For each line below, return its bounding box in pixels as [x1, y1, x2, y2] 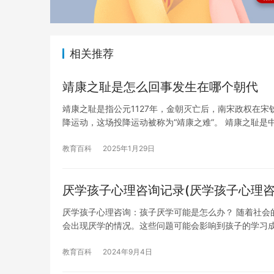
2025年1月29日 [103, 143, 155, 153]
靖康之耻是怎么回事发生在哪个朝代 [62, 79, 258, 94]
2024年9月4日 [103, 246, 152, 256]
